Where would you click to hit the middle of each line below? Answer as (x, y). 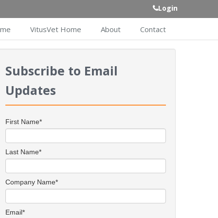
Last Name (22, 152)
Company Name (30, 182)
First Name (22, 122)
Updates (31, 90)
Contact (153, 29)
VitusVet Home (56, 29)
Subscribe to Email (62, 71)
